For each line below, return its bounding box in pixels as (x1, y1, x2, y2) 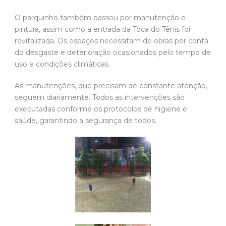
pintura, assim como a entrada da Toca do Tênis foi (15, 24, 190, 34)
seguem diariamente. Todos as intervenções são (15, 92, 185, 102)
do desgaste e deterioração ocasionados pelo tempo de (15, 47, 211, 57)
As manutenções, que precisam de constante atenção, (15, 81, 207, 90)
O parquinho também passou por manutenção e (15, 13, 186, 22)
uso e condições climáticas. (15, 59, 110, 69)
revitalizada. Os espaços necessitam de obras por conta (15, 36, 208, 45)
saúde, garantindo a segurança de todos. (15, 116, 156, 125)
